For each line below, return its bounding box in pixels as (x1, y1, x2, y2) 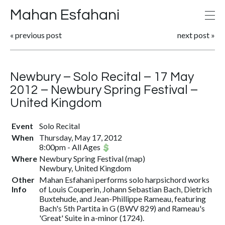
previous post (15, 30, 62, 40)
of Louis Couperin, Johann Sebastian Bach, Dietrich (39, 184, 212, 194)
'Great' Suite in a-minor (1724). (39, 213, 144, 222)
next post (177, 30, 209, 40)
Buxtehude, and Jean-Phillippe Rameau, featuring (39, 194, 206, 203)
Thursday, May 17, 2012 (39, 133, 122, 142)
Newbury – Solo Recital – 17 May (10, 70, 194, 83)
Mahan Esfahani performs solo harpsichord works (39, 175, 209, 184)
